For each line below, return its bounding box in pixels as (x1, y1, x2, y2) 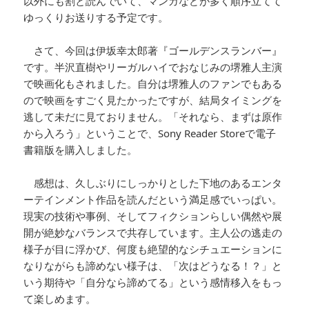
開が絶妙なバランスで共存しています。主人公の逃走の (23, 225, 283, 239)
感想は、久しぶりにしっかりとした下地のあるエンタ (23, 175, 283, 190)
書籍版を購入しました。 (23, 142, 138, 157)
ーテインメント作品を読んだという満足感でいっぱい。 (23, 192, 283, 206)
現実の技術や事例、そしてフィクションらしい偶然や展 (23, 208, 283, 223)
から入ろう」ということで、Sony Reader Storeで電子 (23, 126, 277, 140)
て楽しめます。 (23, 291, 97, 306)
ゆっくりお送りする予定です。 (23, 10, 169, 24)
